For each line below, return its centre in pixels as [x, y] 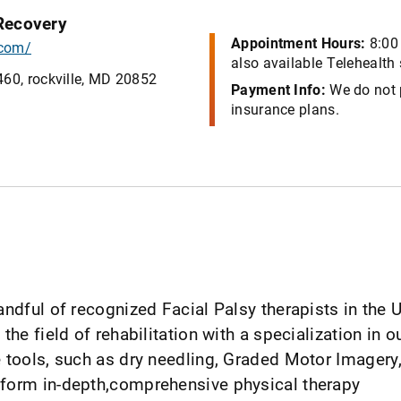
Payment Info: [278, 89]
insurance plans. [285, 108]
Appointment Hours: [299, 42]
